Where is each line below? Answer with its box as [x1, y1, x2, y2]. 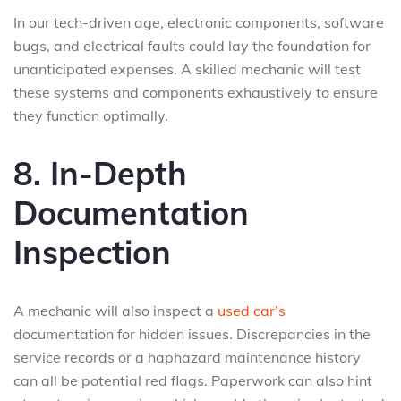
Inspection [13, 232, 171, 272]
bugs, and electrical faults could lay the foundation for [13, 37, 371, 55]
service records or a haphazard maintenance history [13, 348, 361, 366]
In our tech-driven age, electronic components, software [13, 13, 384, 31]
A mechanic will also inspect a [13, 302, 218, 320]
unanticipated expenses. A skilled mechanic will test [13, 60, 361, 78]
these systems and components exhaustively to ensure [13, 83, 378, 101]
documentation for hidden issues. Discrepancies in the [13, 325, 371, 343]
